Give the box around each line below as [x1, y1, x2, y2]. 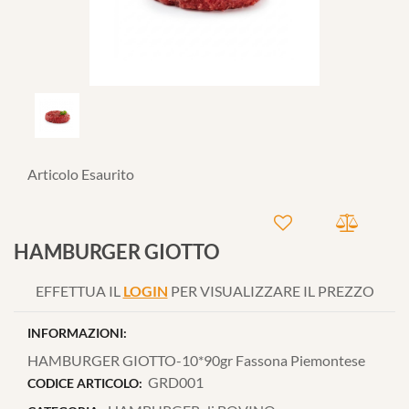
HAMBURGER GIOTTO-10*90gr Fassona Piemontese [27, 351, 365, 369]
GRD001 [148, 372, 204, 391]
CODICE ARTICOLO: [27, 374, 142, 391]
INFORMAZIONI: [27, 324, 127, 341]
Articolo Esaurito [27, 164, 134, 183]
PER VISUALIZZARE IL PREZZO [167, 281, 374, 299]
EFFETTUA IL [35, 281, 123, 299]
